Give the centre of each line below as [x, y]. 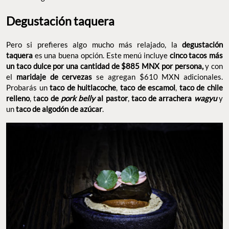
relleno [18, 98]
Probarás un [28, 88]
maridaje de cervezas [56, 77]
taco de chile [200, 88]
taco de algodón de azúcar [59, 109]
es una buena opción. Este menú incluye [102, 55]
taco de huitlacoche [83, 88]
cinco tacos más [196, 55]
